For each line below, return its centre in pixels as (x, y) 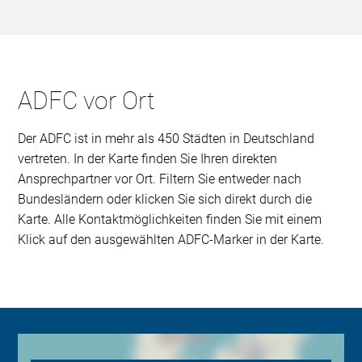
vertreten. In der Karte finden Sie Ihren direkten (148, 158)
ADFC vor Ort (87, 100)
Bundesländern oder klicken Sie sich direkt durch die (165, 199)
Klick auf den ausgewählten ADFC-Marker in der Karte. (171, 239)
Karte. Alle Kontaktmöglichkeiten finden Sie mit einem (170, 219)
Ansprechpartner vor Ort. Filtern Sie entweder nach (160, 179)
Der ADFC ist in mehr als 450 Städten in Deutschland (166, 138)
